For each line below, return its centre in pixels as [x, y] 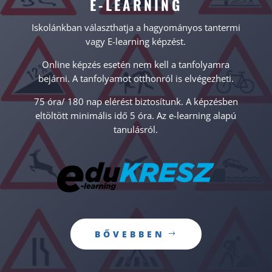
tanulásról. [136, 129]
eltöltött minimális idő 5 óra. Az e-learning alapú [136, 115]
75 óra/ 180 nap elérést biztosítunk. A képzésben [136, 101]
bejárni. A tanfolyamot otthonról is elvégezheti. [136, 78]
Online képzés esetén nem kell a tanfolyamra [136, 64]
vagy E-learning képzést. [136, 41]
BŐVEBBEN [130, 234]
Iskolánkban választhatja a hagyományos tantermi [136, 27]
